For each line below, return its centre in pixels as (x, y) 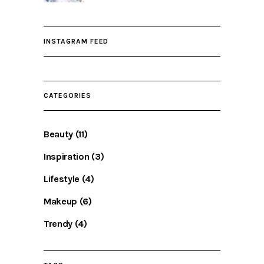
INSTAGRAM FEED (76, 42)
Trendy (58, 224)
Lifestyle (62, 179)
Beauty (59, 134)
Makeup (61, 202)
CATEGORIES (67, 96)
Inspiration (67, 157)
